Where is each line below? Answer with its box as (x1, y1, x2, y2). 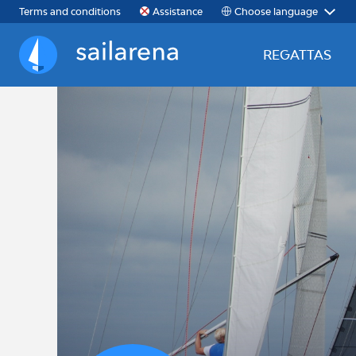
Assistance (153, 6, 203, 17)
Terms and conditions (19, 6, 121, 17)
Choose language (234, 5, 318, 17)
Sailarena (18, 55, 75, 72)
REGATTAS (263, 47, 331, 63)
